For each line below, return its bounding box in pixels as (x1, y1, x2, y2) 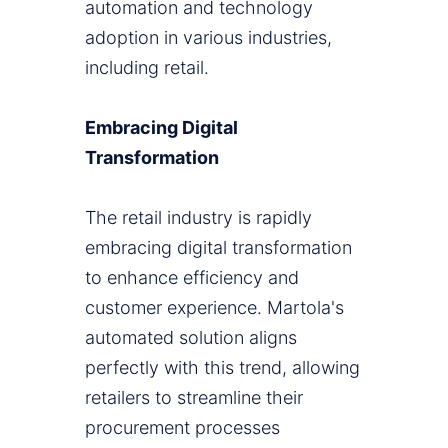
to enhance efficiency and (85, 267, 299, 289)
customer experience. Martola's (85, 297, 344, 319)
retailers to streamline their (85, 387, 303, 409)
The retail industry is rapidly (85, 207, 312, 229)
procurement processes (85, 417, 280, 439)
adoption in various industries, (85, 27, 332, 49)
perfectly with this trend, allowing (85, 357, 360, 379)
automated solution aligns (85, 327, 297, 349)
